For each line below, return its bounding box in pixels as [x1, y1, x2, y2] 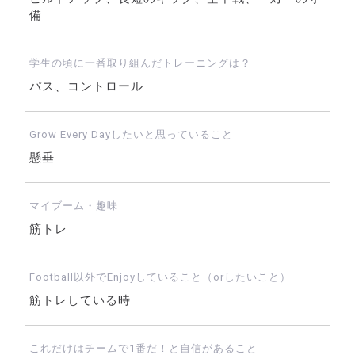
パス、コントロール [29, 79, 143, 94]
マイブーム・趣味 [29, 200, 118, 212]
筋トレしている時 [29, 293, 131, 308]
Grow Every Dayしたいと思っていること [29, 128, 233, 141]
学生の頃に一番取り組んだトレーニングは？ [29, 57, 251, 70]
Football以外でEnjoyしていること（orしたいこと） [29, 271, 291, 284]
